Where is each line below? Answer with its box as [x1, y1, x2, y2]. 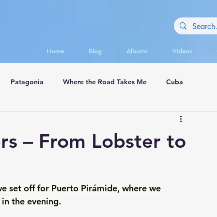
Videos [172, 46, 192, 55]
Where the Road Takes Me [63, 77, 147, 87]
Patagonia [11, 77, 44, 87]
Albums [126, 46, 148, 55]
